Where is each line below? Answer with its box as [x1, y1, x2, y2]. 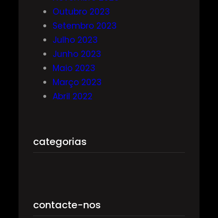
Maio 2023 [53, 62, 95, 74]
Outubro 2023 [53, 6, 110, 18]
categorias [33, 135, 87, 149]
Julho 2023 [53, 34, 98, 46]
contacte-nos [33, 198, 101, 212]
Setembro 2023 [53, 20, 117, 32]
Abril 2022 [53, 91, 92, 103]
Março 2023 [53, 76, 102, 89]
